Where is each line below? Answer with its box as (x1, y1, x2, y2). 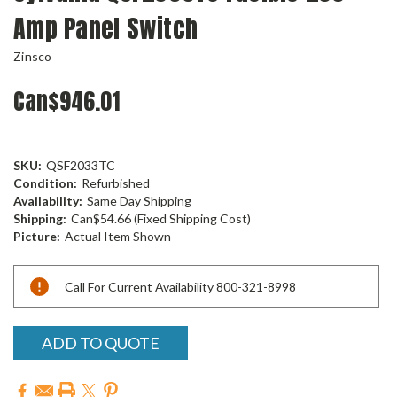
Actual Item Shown (64, 229, 171, 244)
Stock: (13, 285, 51, 300)
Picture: (13, 229, 60, 244)
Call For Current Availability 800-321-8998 (65, 278, 296, 294)
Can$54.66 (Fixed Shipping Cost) (70, 211, 251, 226)
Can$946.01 (13, 83, 120, 119)
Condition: (13, 175, 77, 191)
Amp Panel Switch (13, 10, 198, 47)
